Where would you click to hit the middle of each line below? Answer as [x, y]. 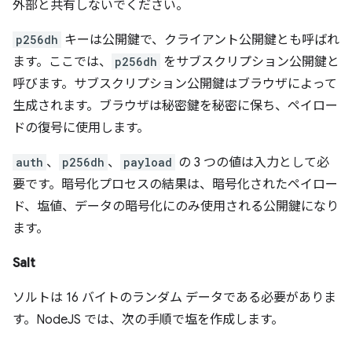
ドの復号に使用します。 [81, 128]
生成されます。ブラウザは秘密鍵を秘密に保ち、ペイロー [175, 106]
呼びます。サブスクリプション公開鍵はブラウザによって [175, 84]
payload [148, 163]
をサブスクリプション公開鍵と [250, 62]
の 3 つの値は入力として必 [252, 163]
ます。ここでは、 [62, 62]
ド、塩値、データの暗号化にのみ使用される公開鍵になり [176, 207]
